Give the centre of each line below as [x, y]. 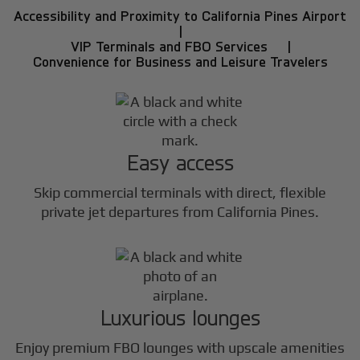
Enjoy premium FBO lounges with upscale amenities [180, 348]
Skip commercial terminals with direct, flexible [180, 192]
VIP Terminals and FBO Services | [180, 46]
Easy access [180, 162]
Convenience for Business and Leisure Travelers [180, 61]
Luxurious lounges [180, 317]
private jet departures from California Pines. [180, 211]
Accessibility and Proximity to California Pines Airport [180, 15]
